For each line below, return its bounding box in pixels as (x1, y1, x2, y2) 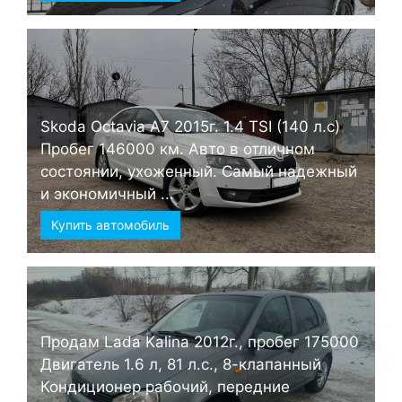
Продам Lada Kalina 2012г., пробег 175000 (40, 332, 359, 351)
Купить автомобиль (51, 216, 170, 232)
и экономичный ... (40, 184, 174, 203)
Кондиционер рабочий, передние (40, 377, 290, 396)
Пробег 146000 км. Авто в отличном (40, 139, 315, 158)
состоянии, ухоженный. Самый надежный (40, 162, 357, 180)
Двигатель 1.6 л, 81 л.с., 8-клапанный (40, 354, 321, 373)
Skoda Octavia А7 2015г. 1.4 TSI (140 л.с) (40, 117, 340, 135)
